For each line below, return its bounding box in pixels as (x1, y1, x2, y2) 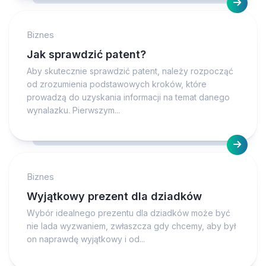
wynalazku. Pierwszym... (27, 105, 120, 115)
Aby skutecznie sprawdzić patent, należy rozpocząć (27, 66, 233, 76)
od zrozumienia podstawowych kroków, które (27, 79, 207, 89)
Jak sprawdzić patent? (27, 48, 146, 61)
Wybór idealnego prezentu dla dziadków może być (27, 208, 230, 218)
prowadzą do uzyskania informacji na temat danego (27, 92, 230, 102)
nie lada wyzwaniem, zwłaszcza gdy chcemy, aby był (27, 221, 236, 231)
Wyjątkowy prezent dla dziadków (27, 190, 202, 202)
